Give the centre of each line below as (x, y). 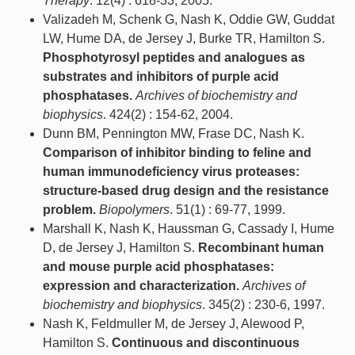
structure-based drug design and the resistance (186, 190)
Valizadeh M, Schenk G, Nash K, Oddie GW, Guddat (189, 19)
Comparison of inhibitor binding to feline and (177, 152)
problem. (69, 209)
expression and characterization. (141, 285)
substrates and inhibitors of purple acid (161, 76)
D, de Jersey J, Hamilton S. (120, 247)
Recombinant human (261, 247)
